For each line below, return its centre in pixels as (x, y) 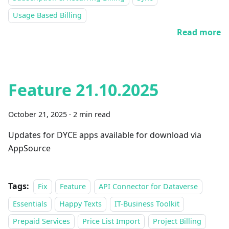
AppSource (29, 148)
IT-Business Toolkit (147, 204)
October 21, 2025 (38, 114)
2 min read (92, 114)
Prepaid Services (41, 221)
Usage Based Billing (47, 15)
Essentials (30, 204)
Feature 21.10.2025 (83, 90)
